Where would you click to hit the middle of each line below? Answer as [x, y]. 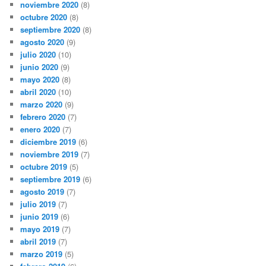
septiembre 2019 [50, 179]
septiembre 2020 [50, 29]
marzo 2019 [42, 254]
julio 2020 [38, 54]
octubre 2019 [44, 166]
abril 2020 [38, 91]
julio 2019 [38, 204]
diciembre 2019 [48, 141]
